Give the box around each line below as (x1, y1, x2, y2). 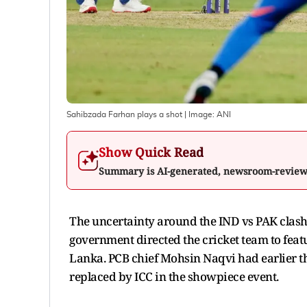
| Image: (182, 110, 217, 119)
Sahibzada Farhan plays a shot (66, 110, 182, 119)
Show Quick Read (99, 143, 204, 160)
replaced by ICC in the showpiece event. (69, 268, 279, 284)
